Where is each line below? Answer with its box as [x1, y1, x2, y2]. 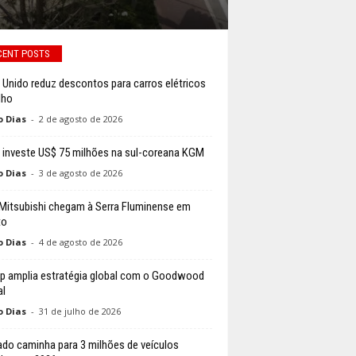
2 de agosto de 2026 [38, 113, 122, 126]
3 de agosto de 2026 [38, 167, 122, 180]
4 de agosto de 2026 [38, 236, 122, 249]
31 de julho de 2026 [38, 305, 121, 318]
